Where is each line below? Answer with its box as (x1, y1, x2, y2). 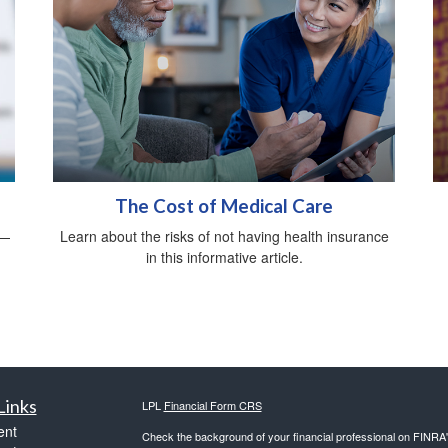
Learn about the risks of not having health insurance (59, 226, 389, 247)
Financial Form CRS (163, 397, 262, 414)
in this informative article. (145, 247, 303, 268)
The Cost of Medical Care (115, 195, 333, 218)
